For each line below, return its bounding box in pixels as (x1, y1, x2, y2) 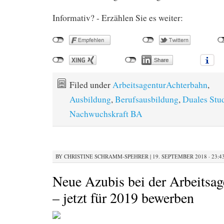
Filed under (69, 79, 112, 91)
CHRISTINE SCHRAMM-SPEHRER (64, 152, 148, 160)
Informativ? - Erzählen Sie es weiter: (52, 12, 183, 24)
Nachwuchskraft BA (69, 108, 142, 120)
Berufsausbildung (115, 93, 178, 105)
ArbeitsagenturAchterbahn (112, 79, 207, 91)
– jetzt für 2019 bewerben (52, 187, 194, 207)
